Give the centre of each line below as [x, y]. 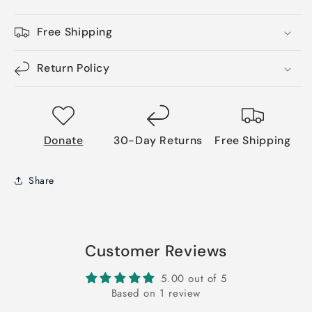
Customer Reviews [156, 251]
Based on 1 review [156, 294]
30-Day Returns [158, 141]
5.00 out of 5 [194, 279]
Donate [63, 141]
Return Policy [73, 68]
